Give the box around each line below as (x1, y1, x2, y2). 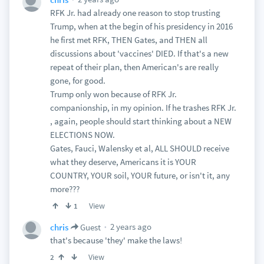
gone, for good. (49, 75, 105, 86)
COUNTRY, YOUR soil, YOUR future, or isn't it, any (49, 170, 230, 181)
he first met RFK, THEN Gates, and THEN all (49, 34, 207, 45)
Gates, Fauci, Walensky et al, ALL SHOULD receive (49, 143, 229, 154)
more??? (49, 183, 80, 194)
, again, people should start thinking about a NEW (49, 115, 232, 127)
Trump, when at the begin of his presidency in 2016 (49, 21, 233, 32)
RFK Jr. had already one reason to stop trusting (49, 7, 220, 18)
